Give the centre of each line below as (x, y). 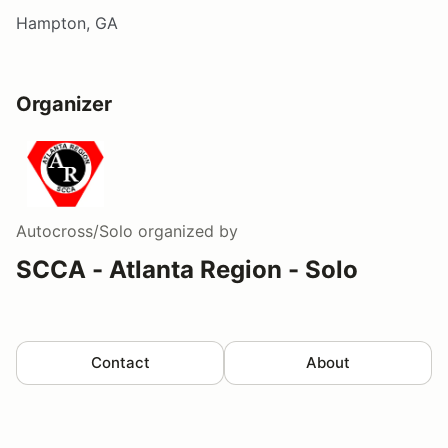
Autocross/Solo (74, 230)
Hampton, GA (67, 22)
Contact (120, 362)
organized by (185, 230)
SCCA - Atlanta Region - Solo (187, 269)
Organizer (64, 103)
